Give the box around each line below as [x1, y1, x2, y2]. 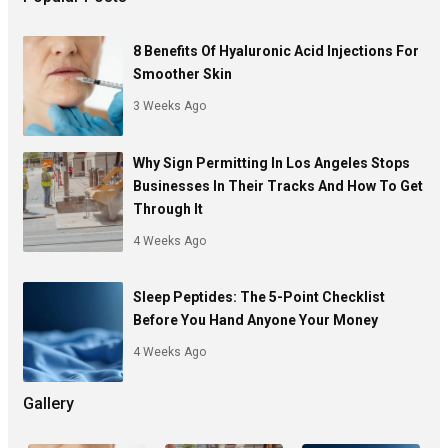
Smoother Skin [133, 66, 232, 83]
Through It [133, 200, 203, 217]
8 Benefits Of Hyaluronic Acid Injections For [133, 43, 419, 60]
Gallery [23, 393, 74, 413]
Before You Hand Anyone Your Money [133, 312, 378, 329]
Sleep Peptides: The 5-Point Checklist [133, 289, 385, 306]
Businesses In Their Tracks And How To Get [133, 177, 423, 194]
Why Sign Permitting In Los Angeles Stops [133, 154, 410, 171]
